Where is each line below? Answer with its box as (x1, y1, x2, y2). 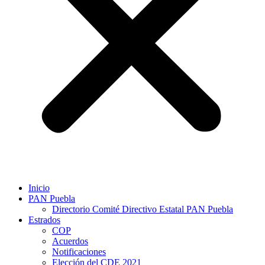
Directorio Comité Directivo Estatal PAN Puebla (52, 203, 233, 214)
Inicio (28, 182, 50, 193)
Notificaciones (52, 246, 106, 257)
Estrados (28, 214, 60, 225)
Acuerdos (52, 235, 88, 246)
